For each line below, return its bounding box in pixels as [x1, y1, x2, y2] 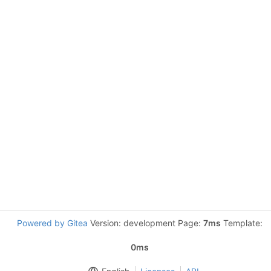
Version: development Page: [88, 218, 203, 228]
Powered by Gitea [17, 218, 88, 228]
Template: [221, 218, 263, 228]
